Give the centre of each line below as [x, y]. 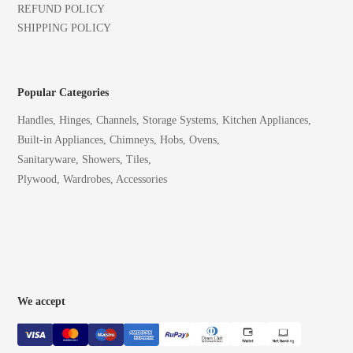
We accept [41, 301]
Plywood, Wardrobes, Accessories [92, 180]
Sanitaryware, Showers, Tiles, [84, 160]
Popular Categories [63, 93]
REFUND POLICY [61, 9]
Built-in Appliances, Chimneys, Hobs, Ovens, [119, 140]
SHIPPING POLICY [64, 28]
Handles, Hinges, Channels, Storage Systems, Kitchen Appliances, [164, 121]
